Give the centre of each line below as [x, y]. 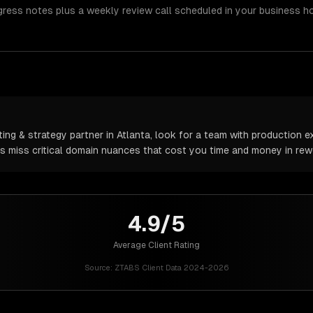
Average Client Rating [156, 245]
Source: [98, 268]
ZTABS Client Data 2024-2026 [172, 268]
